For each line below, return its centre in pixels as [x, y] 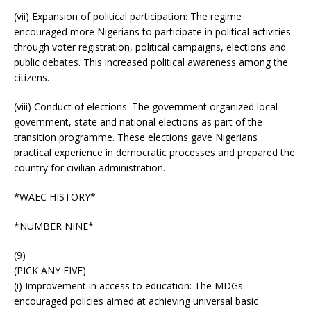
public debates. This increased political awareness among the [151, 62]
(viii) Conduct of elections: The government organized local [146, 106]
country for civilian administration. [90, 167]
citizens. [32, 77]
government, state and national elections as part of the [138, 121]
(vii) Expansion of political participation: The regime [128, 16]
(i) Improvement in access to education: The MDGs [128, 285]
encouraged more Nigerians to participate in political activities [152, 31]
